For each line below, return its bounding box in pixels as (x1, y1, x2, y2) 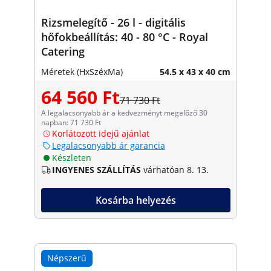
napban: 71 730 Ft (41, 117, 101, 128)
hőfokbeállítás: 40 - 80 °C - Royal (41, 29, 208, 44)
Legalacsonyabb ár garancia (51, 139, 165, 151)
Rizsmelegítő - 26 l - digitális (41, 15, 186, 30)
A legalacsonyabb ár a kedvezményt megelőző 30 (41, 107, 207, 118)
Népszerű (47, 252, 87, 264)
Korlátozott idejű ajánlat (51, 127, 149, 139)
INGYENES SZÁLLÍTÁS (51, 163, 141, 175)
